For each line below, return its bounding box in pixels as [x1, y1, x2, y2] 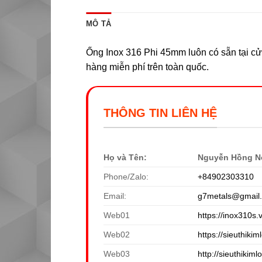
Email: [104, 191, 126, 201]
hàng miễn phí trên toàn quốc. [86, 61, 209, 72]
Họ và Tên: [104, 152, 147, 162]
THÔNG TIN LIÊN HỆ [104, 106, 217, 120]
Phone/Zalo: [104, 171, 149, 181]
